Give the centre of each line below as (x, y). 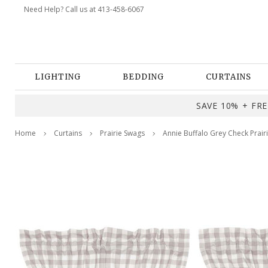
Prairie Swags (122, 133)
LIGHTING (58, 77)
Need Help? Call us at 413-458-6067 (84, 9)
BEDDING (143, 77)
